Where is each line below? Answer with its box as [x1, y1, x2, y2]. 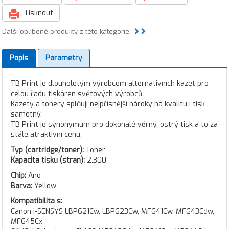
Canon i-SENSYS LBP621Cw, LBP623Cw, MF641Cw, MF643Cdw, [11, 207, 214, 216]
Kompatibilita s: [11, 196, 62, 206]
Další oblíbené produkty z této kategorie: [2, 27, 133, 36]
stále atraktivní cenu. [11, 130, 82, 140]
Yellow [32, 181, 56, 191]
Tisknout [22, 8, 53, 18]
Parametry [45, 53, 82, 63]
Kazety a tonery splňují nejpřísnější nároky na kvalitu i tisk [11, 99, 205, 109]
